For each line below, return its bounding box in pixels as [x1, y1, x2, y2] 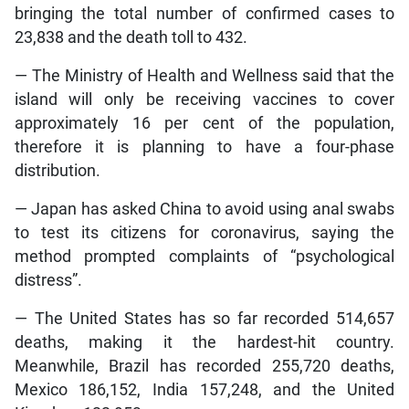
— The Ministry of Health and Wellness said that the [14, 66, 395, 85]
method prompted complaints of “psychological [14, 246, 395, 266]
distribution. [14, 161, 100, 180]
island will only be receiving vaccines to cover [14, 89, 395, 109]
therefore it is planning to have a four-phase [14, 137, 395, 156]
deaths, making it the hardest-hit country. [14, 332, 395, 351]
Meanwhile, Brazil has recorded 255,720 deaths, [14, 356, 395, 375]
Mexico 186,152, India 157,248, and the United [14, 380, 395, 399]
